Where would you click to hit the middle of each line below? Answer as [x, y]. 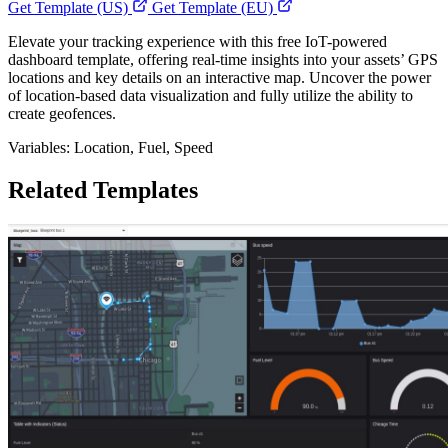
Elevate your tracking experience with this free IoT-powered [197, 42]
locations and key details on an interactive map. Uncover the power [219, 78]
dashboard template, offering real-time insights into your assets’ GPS [223, 60]
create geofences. [62, 114]
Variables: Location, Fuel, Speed [110, 148]
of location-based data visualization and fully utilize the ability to [210, 96]
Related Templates [103, 190]
